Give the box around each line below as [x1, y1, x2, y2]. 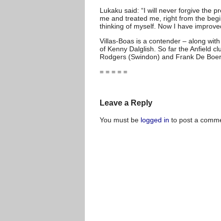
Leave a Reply [100, 98, 152, 108]
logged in [141, 115, 169, 124]
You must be [100, 115, 141, 124]
